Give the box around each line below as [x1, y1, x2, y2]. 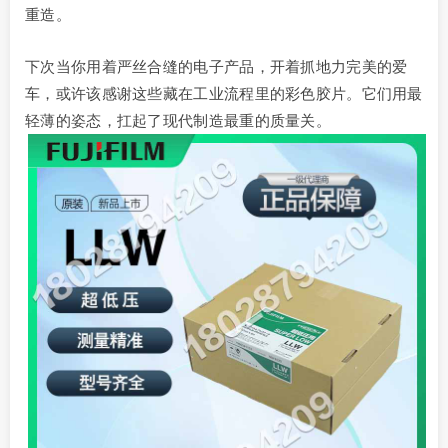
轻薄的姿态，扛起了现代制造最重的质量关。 [25, 111, 331, 129]
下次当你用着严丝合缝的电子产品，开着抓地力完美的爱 [25, 57, 408, 75]
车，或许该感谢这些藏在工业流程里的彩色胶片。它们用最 [25, 84, 423, 102]
